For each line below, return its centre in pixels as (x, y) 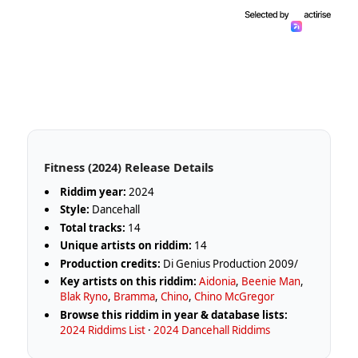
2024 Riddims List (103, 330)
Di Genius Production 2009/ (230, 263)
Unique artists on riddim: (126, 246)
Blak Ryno (84, 297)
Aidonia (218, 282)
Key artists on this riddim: (129, 282)
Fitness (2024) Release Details (128, 167)
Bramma (135, 297)
